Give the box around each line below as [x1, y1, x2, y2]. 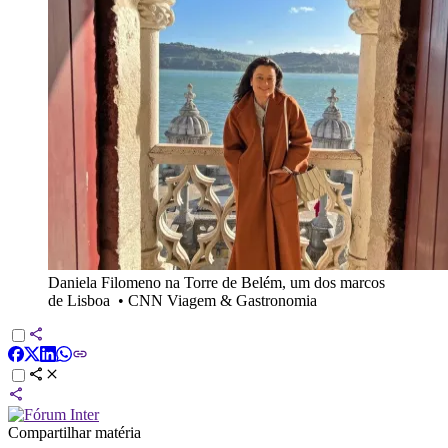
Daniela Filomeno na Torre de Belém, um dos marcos [48, 273, 385, 291]
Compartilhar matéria [8, 423, 141, 441]
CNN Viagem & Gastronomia [128, 291, 317, 309]
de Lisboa [48, 291, 110, 309]
